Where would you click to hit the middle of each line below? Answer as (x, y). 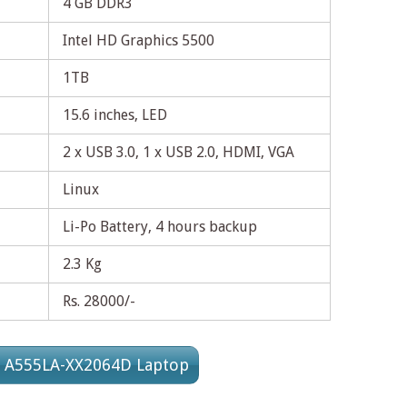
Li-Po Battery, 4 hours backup (160, 227)
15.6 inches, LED (115, 115)
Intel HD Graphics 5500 (139, 41)
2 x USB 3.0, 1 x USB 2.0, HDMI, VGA (179, 153)
